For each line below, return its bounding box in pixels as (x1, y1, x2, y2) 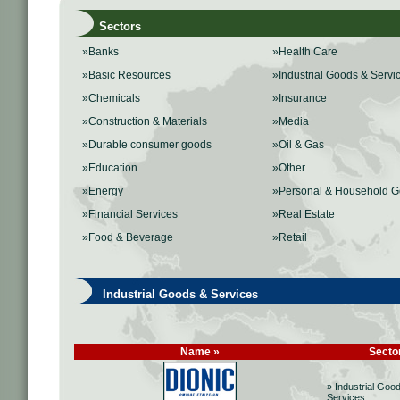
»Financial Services (82, 208, 178, 221)
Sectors (78, 20, 141, 33)
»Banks (82, 46, 119, 58)
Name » (179, 346, 220, 358)
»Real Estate (272, 208, 335, 221)
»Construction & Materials (82, 115, 207, 128)
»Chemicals (82, 92, 140, 104)
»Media (272, 115, 309, 128)
